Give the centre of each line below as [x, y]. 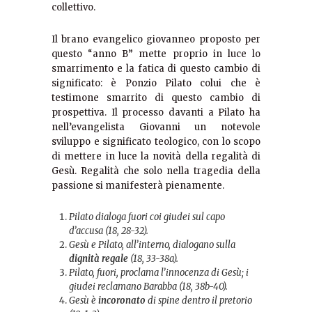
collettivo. [73, 8]
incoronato [121, 301]
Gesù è [83, 301]
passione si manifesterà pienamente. [138, 186]
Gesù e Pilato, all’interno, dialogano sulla [152, 245]
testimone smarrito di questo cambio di [156, 98]
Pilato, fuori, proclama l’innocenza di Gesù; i [159, 273]
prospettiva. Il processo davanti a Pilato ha [156, 113]
